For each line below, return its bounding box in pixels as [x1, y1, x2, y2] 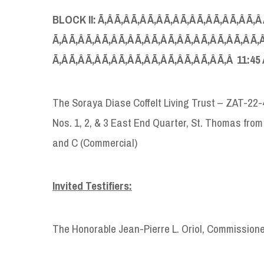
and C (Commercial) [52, 134, 137, 150]
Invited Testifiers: [52, 177, 132, 193]
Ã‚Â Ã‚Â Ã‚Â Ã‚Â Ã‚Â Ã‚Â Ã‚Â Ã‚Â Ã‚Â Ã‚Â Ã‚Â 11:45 [52, 51, 262, 67]
